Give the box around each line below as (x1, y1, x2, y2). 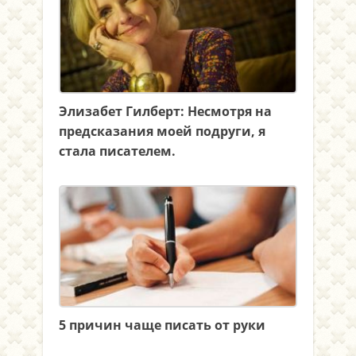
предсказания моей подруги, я (59, 122, 265, 140)
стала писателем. (59, 142, 176, 160)
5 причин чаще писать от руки (59, 316, 265, 334)
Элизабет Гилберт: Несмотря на (59, 103, 272, 120)
